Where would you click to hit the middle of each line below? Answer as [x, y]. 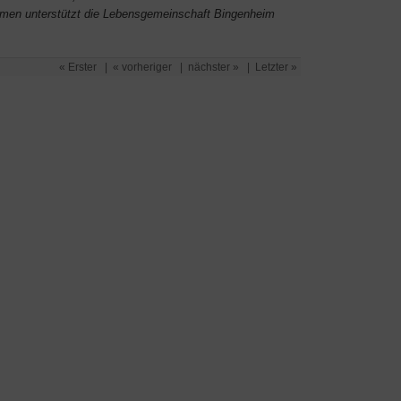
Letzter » [276, 67]
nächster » [213, 67]
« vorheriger [142, 67]
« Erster [78, 67]
